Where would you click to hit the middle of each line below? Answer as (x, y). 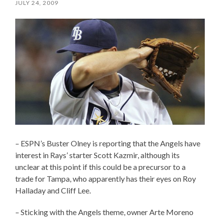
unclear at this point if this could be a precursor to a (101, 167)
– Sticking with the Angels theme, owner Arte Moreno (105, 212)
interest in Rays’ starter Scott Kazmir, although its (98, 155)
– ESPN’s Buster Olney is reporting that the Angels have (108, 143)
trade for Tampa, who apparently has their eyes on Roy (106, 179)
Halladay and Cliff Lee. (53, 191)
